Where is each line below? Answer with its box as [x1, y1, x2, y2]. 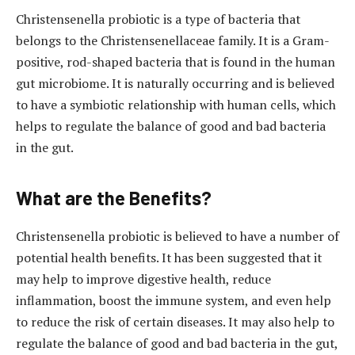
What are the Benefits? [16, 186, 212, 210]
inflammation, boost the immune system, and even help [16, 292, 331, 310]
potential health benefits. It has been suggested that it [16, 249, 322, 267]
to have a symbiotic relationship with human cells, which [16, 96, 336, 114]
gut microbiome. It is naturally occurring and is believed [16, 74, 334, 93]
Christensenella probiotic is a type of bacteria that [16, 10, 300, 29]
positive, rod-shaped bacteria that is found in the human [16, 53, 335, 71]
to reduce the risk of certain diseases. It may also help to [16, 313, 334, 331]
